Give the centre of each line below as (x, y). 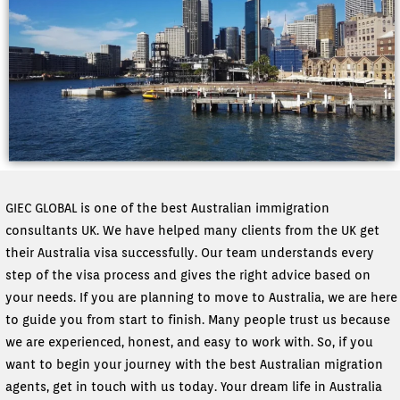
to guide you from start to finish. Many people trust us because (198, 320)
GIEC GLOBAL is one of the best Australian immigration (167, 208)
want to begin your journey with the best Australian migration (194, 365)
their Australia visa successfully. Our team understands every (190, 253)
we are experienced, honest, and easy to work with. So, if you (189, 342)
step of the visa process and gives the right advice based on (188, 275)
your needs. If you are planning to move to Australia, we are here (201, 298)
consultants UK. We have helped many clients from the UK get (192, 231)
